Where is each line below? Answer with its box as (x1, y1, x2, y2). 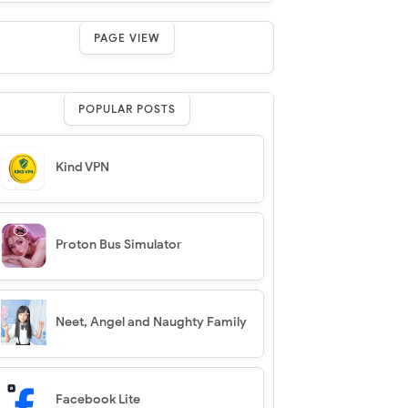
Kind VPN (55, 159, 109, 175)
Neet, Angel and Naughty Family (55, 314, 247, 330)
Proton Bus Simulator (55, 237, 182, 252)
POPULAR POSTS (78, 102, 177, 116)
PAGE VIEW (94, 31, 161, 45)
